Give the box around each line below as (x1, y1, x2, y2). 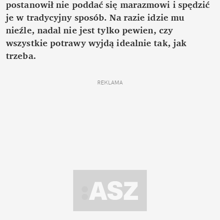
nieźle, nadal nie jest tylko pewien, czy (6, 23, 173, 38)
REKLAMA (97, 79, 123, 86)
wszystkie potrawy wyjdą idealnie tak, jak (6, 35, 187, 51)
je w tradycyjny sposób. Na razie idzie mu (6, 10, 185, 25)
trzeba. (6, 48, 36, 63)
